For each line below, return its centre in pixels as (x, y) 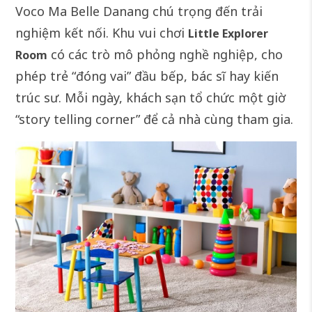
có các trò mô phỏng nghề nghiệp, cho (165, 55)
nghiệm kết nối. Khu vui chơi (102, 33)
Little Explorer (228, 34)
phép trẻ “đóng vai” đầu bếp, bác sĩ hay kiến (147, 76)
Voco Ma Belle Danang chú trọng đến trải (139, 11)
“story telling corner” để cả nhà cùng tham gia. (155, 119)
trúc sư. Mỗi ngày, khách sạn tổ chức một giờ (151, 98)
